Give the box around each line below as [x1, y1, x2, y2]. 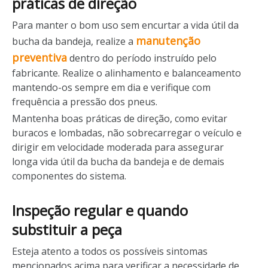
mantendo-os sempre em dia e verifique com [12, 81, 211, 94]
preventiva [12, 50, 67, 65]
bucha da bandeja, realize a [12, 35, 136, 48]
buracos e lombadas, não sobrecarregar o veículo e [12, 126, 242, 139]
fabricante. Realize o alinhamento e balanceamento [12, 66, 241, 80]
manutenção [136, 33, 200, 48]
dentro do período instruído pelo [67, 51, 217, 65]
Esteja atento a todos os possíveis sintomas [12, 245, 208, 258]
